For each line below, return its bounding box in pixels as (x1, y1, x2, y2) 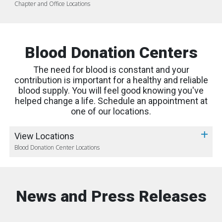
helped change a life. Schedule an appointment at (14, 95, 208, 106)
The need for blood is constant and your (33, 64, 189, 75)
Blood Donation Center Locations (14, 143, 100, 152)
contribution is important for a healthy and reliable (14, 74, 208, 85)
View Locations (14, 130, 74, 141)
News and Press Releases (15, 186, 207, 206)
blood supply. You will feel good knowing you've (18, 85, 204, 96)
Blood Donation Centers (24, 43, 198, 62)
